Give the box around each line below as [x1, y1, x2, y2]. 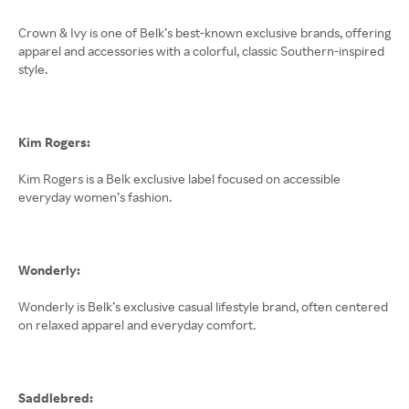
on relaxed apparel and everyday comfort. [18, 317, 256, 332]
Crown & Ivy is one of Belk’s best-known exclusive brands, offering [18, 25, 391, 40]
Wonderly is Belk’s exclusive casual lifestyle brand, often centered [18, 299, 388, 314]
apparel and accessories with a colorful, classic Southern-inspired [18, 43, 384, 58]
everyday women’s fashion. [18, 189, 172, 204]
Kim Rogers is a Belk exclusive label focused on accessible [18, 171, 341, 186]
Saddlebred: [18, 390, 93, 405]
